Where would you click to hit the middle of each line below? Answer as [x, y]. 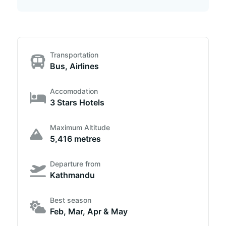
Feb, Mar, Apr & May [89, 211]
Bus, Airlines [74, 66]
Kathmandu [72, 175]
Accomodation [74, 91]
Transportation [74, 55]
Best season [71, 200]
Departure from [75, 164]
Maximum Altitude [80, 127]
